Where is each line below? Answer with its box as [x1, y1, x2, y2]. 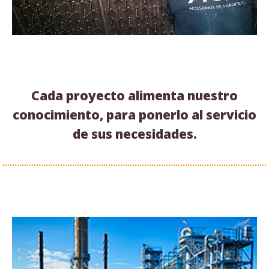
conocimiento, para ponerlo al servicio [13, 106, 256, 123]
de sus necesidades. [72, 125, 197, 142]
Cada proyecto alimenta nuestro [31, 86, 238, 104]
